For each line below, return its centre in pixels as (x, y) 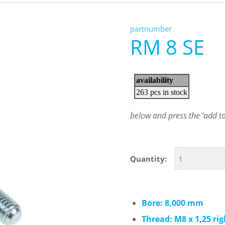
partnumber (151, 29)
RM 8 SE (167, 47)
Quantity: (149, 158)
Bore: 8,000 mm (173, 203)
